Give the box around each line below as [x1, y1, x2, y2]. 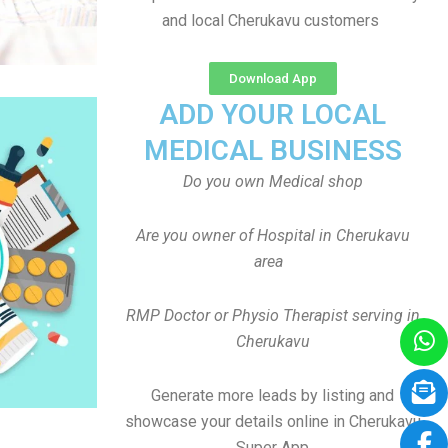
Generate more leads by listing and [151, 386, 394, 405]
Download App [228, 71, 317, 86]
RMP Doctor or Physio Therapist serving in [125, 306, 420, 325]
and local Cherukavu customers [162, 11, 383, 30]
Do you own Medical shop [182, 172, 363, 191]
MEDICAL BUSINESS [143, 134, 402, 167]
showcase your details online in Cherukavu [124, 412, 421, 431]
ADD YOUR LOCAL [159, 98, 386, 131]
